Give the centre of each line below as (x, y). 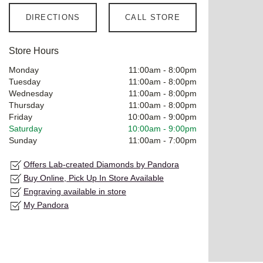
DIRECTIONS (53, 17)
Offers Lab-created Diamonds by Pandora (101, 164)
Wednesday (31, 93)
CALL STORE (153, 17)
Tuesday (25, 81)
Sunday (23, 140)
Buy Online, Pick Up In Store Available (94, 178)
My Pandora (46, 205)
